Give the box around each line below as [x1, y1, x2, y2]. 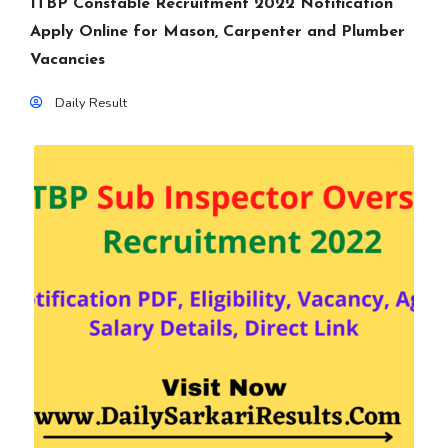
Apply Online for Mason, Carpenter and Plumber [30, 24, 405, 40]
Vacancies [30, 52, 105, 68]
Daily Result [55, 94, 127, 112]
